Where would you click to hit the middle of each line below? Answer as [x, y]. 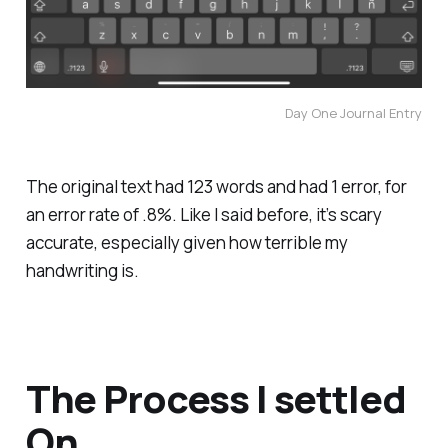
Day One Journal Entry [354, 112]
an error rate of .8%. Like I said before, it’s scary [203, 214]
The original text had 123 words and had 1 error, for [216, 186]
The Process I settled [215, 397]
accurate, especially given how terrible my [186, 242]
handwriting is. [82, 270]
